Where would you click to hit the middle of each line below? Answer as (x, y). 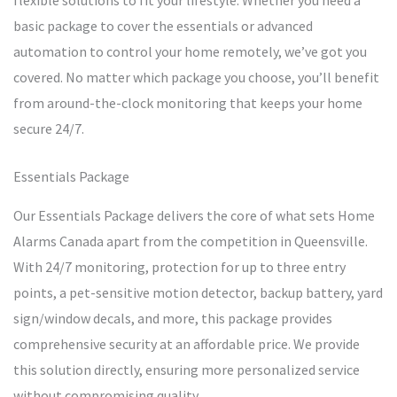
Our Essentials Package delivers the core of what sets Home (194, 216)
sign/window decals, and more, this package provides (173, 319)
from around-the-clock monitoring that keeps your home (188, 103)
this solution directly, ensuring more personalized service (187, 370)
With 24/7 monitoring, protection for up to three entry (179, 267)
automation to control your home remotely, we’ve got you (190, 52)
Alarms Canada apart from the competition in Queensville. (191, 241)
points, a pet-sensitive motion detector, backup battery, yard (198, 293)
